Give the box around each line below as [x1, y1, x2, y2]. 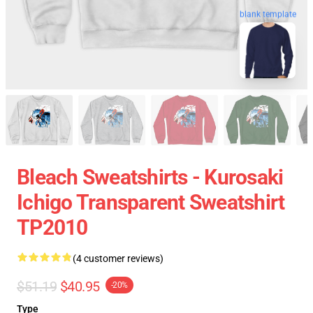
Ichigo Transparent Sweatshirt [17, 190, 285, 214]
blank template [240, 9, 296, 20]
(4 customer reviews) [73, 253, 163, 264]
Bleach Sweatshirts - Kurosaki [17, 165, 284, 189]
